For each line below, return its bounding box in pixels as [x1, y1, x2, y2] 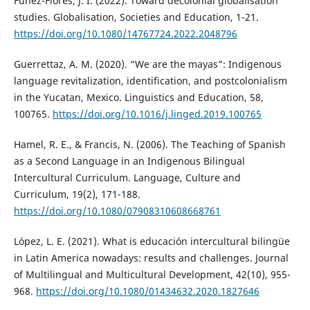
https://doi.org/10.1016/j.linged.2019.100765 [52, 107, 262, 120]
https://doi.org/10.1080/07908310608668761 [13, 203, 221, 217]
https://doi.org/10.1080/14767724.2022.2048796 [13, 26, 237, 40]
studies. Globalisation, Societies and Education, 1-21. [13, 10, 259, 24]
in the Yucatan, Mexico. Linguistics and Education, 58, [13, 90, 264, 104]
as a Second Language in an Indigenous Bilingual [13, 154, 245, 167]
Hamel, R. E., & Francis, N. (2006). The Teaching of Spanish [13, 137, 286, 151]
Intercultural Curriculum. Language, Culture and [13, 170, 241, 184]
